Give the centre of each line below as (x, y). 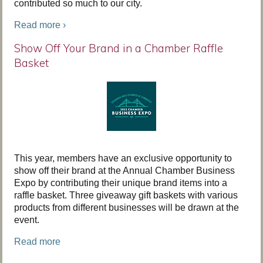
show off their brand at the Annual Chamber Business (124, 171)
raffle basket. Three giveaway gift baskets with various (126, 195)
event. (27, 220)
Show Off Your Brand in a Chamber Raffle (119, 48)
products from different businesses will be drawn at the (127, 208)
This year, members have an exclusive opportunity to (123, 158)
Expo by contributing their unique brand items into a (121, 183)
